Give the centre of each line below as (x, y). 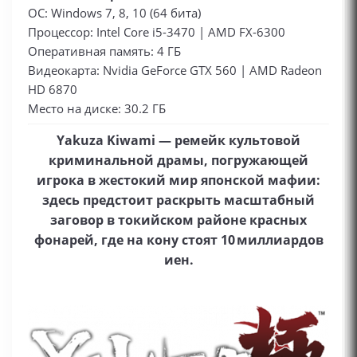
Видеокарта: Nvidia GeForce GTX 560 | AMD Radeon (175, 70)
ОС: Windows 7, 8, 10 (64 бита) (114, 13)
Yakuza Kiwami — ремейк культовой (178, 140)
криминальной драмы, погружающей (178, 160)
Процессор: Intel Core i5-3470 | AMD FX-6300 (157, 32)
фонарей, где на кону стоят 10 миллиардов (178, 240)
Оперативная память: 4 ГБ (104, 51)
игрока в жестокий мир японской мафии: (178, 180)
